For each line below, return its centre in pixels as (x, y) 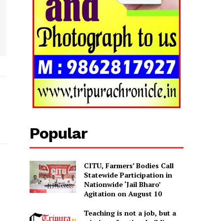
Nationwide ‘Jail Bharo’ (122, 184)
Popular (59, 133)
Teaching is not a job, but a (130, 213)
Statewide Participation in (128, 175)
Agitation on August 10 (123, 193)
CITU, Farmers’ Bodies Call (129, 165)
